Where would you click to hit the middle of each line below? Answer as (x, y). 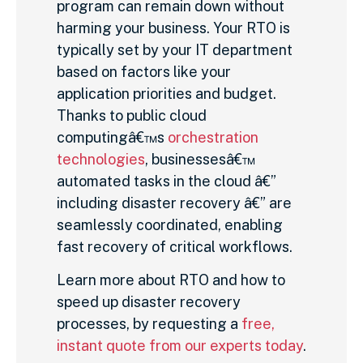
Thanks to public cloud (132, 115)
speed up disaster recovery (149, 302)
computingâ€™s (112, 137)
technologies (101, 159)
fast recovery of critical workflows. (175, 246)
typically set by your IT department (175, 49)
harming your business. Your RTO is (173, 28)
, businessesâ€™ (200, 159)
